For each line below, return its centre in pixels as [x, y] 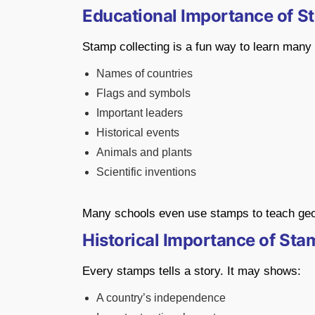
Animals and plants [144, 152]
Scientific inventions [146, 172]
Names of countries [144, 73]
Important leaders [140, 112]
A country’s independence [161, 297]
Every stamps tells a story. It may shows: [192, 271]
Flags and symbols [143, 93]
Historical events [138, 132]
